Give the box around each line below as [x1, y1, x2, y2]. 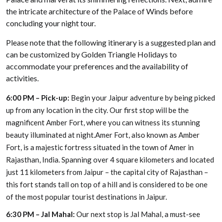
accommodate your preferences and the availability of [6, 61, 188, 71]
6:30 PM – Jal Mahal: [6, 210, 76, 219]
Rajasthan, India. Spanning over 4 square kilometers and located [6, 155, 214, 164]
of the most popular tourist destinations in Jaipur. [6, 192, 167, 201]
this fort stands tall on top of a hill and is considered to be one [6, 180, 208, 189]
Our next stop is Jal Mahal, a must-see [76, 210, 200, 219]
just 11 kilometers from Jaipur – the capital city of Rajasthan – [6, 167, 208, 176]
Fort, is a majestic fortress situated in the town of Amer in [6, 143, 194, 152]
